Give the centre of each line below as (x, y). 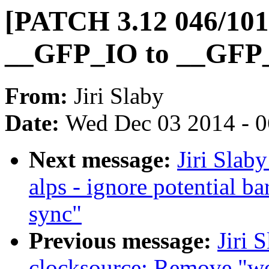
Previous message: (123, 241)
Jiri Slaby (119, 96)
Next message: (103, 160)
